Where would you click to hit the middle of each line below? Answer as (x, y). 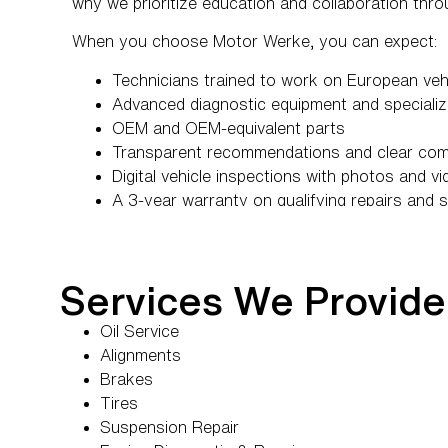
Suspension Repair (169, 426)
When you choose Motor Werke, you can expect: (254, 41)
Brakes (126, 378)
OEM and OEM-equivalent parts (228, 127)
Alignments (140, 354)
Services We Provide (253, 299)
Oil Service (139, 330)
